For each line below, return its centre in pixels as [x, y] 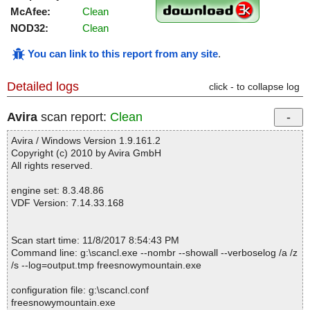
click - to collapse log [254, 87]
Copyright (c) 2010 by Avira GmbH [86, 153]
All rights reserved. [52, 166]
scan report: [74, 117]
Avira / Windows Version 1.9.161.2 [86, 141]
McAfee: [30, 12]
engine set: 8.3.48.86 [57, 191]
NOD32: [29, 28]
